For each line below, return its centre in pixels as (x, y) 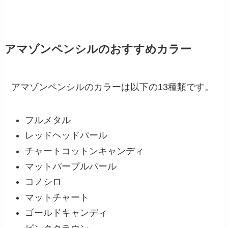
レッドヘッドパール (66, 136)
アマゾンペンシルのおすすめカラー (98, 49)
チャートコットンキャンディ (85, 151)
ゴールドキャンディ (66, 213)
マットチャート (57, 197)
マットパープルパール (71, 166)
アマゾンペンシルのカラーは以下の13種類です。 (113, 87)
